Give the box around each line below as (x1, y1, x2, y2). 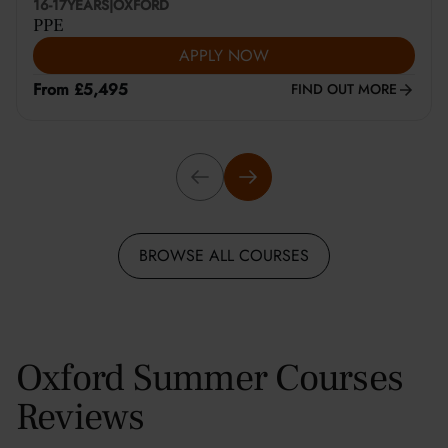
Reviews (16, 393, 145, 442)
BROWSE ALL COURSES (139, 244, 309, 267)
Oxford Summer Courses (16, 354, 404, 403)
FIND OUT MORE (291, 79, 397, 99)
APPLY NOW (179, 44, 269, 67)
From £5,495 (33, 78, 128, 101)
